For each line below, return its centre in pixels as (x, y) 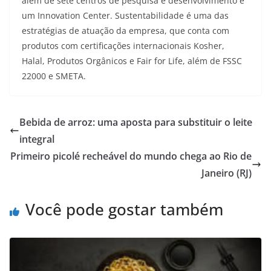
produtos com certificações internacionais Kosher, (123, 46)
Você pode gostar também (124, 209)
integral (37, 139)
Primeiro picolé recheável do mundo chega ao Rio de (131, 156)
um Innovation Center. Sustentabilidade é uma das (125, 15)
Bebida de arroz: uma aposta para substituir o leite (136, 122)
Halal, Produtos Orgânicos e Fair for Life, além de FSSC (132, 61)
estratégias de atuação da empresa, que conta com (126, 31)
